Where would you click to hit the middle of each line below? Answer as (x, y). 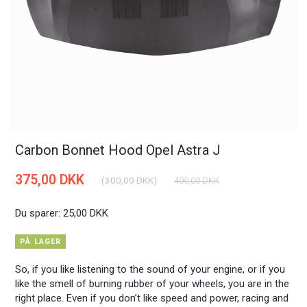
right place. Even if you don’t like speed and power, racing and (152, 298)
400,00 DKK (197, 180)
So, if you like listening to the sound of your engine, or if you (150, 269)
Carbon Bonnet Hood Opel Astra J (118, 150)
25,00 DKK (86, 213)
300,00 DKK (130, 180)
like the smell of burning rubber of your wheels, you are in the (152, 284)
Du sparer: (39, 213)
